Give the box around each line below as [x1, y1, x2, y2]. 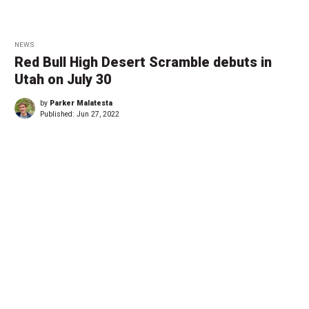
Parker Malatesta [50, 99, 112, 108]
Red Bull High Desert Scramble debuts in [14, 54, 272, 71]
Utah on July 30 [14, 72, 111, 88]
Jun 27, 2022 [77, 110, 119, 119]
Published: [40, 110, 77, 119]
